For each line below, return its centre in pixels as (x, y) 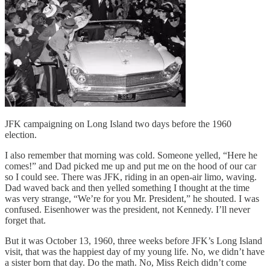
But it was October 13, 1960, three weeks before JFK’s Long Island (133, 240)
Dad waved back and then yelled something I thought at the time (127, 187)
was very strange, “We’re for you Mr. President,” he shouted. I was (132, 198)
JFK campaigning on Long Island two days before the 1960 (118, 124)
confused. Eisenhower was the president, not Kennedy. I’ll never (127, 209)
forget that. (25, 220)
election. (21, 134)
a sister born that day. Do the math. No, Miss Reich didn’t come (126, 262)
